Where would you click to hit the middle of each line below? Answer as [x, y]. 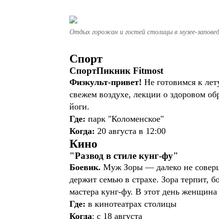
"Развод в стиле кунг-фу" [124, 156]
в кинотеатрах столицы [131, 204]
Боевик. [86, 167]
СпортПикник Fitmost [118, 71]
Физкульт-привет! [106, 82]
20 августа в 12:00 [130, 131]
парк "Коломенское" [126, 119]
